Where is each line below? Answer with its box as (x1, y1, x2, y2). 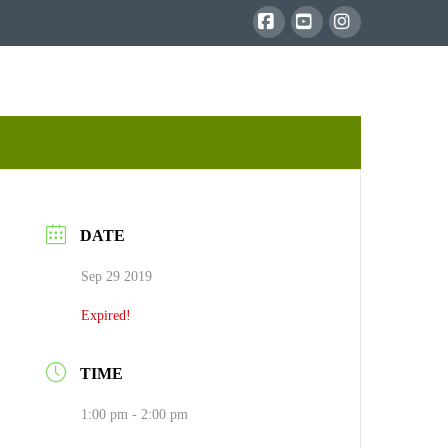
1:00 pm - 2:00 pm (81, 406, 188, 422)
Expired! (81, 307, 131, 323)
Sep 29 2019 (81, 268, 152, 284)
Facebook (268, 43, 338, 63)
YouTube (306, 43, 371, 63)
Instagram (344, 43, 416, 63)
